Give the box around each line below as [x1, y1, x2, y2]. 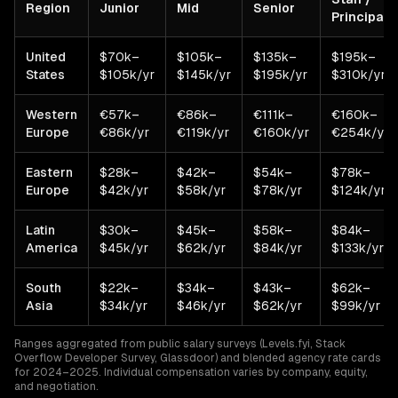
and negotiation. [14, 380, 99, 393]
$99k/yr [331, 298, 380, 313]
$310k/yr [331, 68, 386, 82]
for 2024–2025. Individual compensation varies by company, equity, [14, 366, 368, 378]
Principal [331, 10, 386, 24]
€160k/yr [253, 125, 309, 139]
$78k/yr [253, 183, 302, 197]
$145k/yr [177, 68, 231, 82]
